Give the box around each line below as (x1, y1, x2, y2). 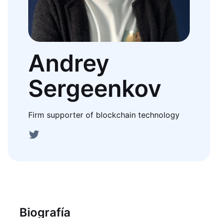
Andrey (28, 49, 109, 77)
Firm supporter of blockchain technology (28, 110, 180, 120)
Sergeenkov (28, 74, 162, 103)
